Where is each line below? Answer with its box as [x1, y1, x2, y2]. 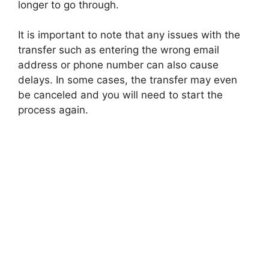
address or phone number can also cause [18, 59, 219, 71]
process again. [18, 104, 88, 116]
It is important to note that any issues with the [18, 29, 240, 41]
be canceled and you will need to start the [18, 89, 223, 101]
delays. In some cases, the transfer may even [18, 74, 237, 86]
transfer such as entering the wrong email [18, 44, 219, 56]
